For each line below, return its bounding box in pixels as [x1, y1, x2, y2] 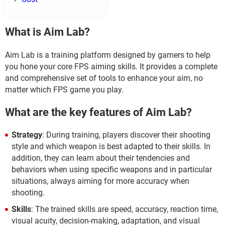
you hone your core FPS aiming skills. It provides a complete [5, 61, 217, 71]
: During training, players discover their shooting [42, 130, 210, 140]
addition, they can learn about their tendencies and [12, 153, 190, 163]
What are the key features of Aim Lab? [5, 105, 192, 119]
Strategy [12, 130, 42, 140]
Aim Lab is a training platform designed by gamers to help [5, 50, 210, 60]
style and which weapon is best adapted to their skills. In [12, 142, 210, 151]
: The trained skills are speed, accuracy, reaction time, [31, 204, 218, 214]
